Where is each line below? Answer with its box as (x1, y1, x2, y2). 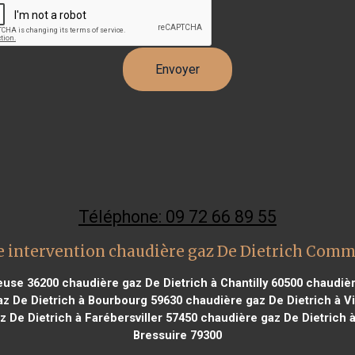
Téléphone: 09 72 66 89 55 (78, 206, 277, 227)
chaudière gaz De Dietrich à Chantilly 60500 (58, 275, 303, 290)
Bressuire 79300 (133, 327, 222, 342)
